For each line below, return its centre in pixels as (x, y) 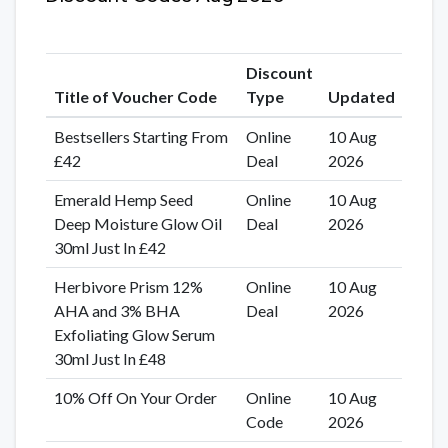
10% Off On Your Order (135, 397)
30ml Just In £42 (109, 247)
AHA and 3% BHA (116, 310)
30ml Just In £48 (109, 358)
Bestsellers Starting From (140, 136)
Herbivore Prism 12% (128, 286)
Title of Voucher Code (135, 96)
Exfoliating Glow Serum (134, 334)
